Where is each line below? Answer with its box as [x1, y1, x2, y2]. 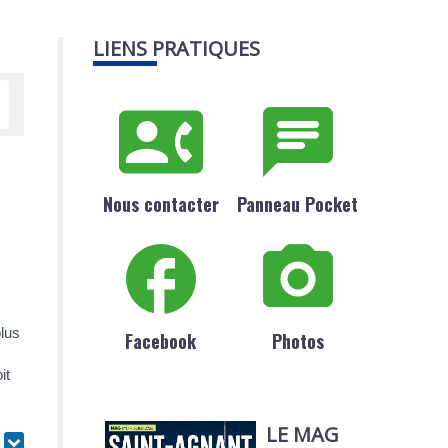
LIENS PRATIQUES [92, 34, 260, 62]
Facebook [125, 328, 197, 355]
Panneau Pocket [237, 190, 359, 217]
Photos [271, 328, 324, 355]
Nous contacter [102, 190, 219, 217]
